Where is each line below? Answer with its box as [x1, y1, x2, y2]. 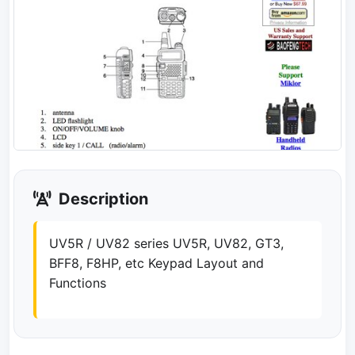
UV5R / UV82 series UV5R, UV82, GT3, [49, 235, 284, 252]
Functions [49, 275, 106, 292]
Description [55, 189, 148, 209]
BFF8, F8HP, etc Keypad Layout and [49, 255, 264, 272]
